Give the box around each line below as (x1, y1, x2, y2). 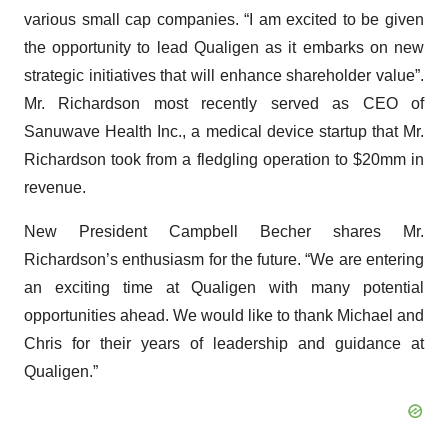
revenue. (24, 179, 86, 196)
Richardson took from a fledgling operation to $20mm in (24, 151, 424, 168)
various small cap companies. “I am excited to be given (24, 11, 424, 28)
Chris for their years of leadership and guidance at (24, 335, 424, 352)
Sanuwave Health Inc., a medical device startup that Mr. (24, 123, 424, 140)
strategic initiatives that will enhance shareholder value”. (24, 67, 424, 84)
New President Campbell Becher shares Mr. (24, 223, 424, 240)
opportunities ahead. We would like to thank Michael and (24, 307, 424, 324)
